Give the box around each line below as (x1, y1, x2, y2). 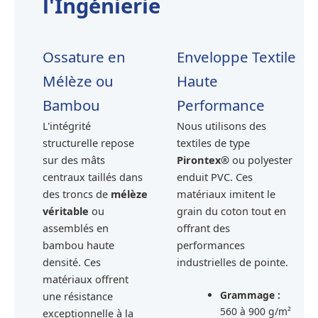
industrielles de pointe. (176, 255, 288, 270)
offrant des (176, 221, 230, 236)
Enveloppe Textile (176, 47, 296, 67)
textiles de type (176, 136, 250, 150)
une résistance (43, 289, 113, 304)
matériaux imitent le (176, 187, 275, 202)
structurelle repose (43, 136, 134, 150)
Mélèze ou (43, 71, 114, 92)
